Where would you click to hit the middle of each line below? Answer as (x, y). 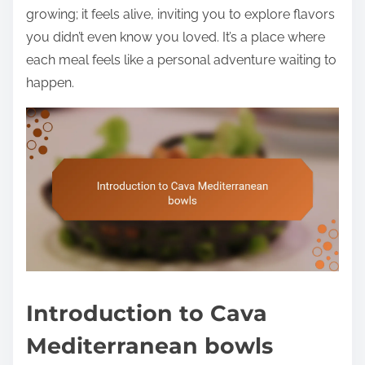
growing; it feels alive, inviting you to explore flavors (180, 14)
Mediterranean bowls (150, 345)
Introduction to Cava (147, 313)
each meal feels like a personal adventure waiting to (181, 59)
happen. (50, 82)
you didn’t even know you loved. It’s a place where (176, 37)
